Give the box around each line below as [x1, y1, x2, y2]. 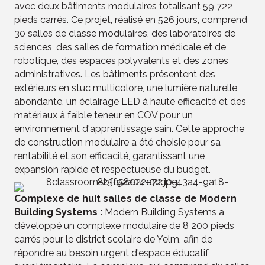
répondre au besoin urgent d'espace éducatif [14, 247, 209, 258]
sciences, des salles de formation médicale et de [14, 41, 226, 53]
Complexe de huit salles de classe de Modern [14, 192, 237, 204]
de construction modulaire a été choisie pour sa [14, 136, 221, 148]
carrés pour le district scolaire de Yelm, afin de [14, 233, 212, 245]
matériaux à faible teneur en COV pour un [14, 109, 193, 121]
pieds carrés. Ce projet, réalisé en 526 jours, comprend [14, 14, 247, 25]
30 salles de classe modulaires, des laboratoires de [14, 27, 235, 39]
